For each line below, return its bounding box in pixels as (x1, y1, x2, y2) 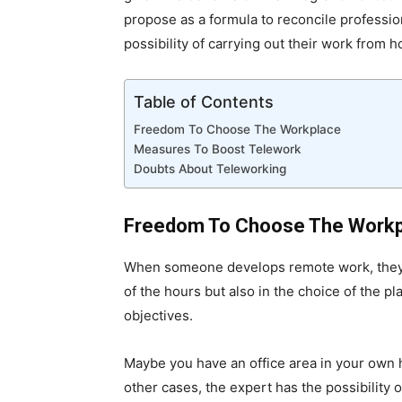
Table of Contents (134, 92, 274, 112)
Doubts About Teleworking (134, 162, 286, 177)
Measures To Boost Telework (134, 142, 301, 157)
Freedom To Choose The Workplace (134, 122, 341, 137)
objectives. (124, 307, 193, 325)
